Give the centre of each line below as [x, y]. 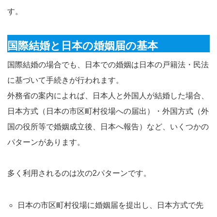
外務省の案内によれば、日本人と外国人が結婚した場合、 [108, 95]
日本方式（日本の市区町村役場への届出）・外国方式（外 [108, 111]
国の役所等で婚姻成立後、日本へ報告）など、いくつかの [108, 126]
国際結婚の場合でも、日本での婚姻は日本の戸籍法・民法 [108, 64]
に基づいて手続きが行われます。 [65, 80]
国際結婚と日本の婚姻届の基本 [83, 46]
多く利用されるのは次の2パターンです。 [79, 173]
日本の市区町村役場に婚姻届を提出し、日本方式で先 [110, 205]
